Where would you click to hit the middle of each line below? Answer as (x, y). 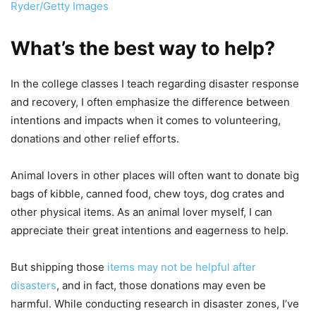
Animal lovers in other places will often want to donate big (155, 175)
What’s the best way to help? (143, 48)
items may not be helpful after (182, 267)
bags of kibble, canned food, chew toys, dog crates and (147, 193)
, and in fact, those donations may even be (161, 285)
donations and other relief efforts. (95, 138)
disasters (34, 285)
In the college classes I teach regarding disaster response (155, 83)
